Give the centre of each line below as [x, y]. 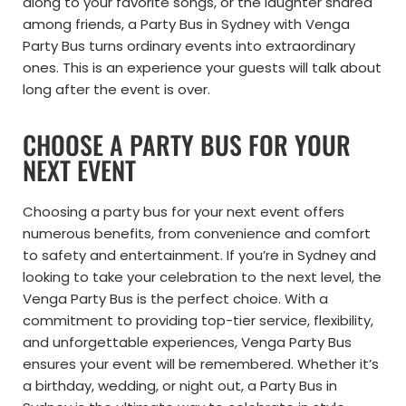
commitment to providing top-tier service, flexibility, [198, 321]
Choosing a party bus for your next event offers [184, 212]
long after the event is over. [116, 90]
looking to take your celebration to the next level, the [202, 277]
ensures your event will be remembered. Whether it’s [201, 364]
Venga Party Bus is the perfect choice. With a [175, 299]
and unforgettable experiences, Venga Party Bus [187, 343]
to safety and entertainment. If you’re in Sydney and [199, 256]
